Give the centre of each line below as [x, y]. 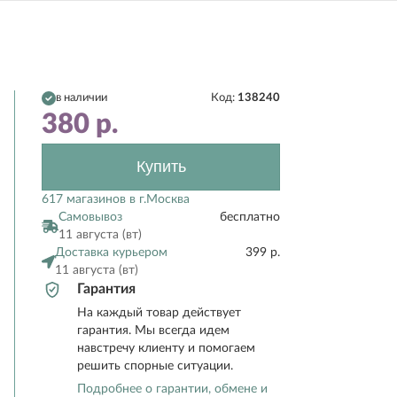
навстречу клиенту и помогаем [166, 348]
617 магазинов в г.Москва [116, 199]
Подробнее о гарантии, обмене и [172, 389]
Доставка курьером [111, 253]
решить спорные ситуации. [155, 366]
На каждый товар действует [159, 313]
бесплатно [250, 217]
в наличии [82, 97]
